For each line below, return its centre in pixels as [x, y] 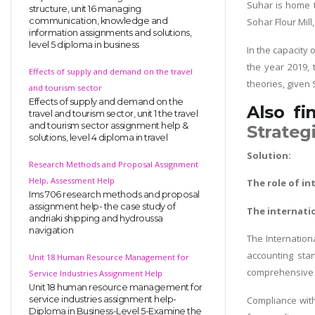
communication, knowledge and [98, 20]
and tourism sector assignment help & [108, 125]
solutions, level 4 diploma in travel [98, 137]
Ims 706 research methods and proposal [114, 194]
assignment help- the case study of [102, 206]
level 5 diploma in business [84, 44]
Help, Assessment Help [72, 180]
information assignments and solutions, [110, 32]
